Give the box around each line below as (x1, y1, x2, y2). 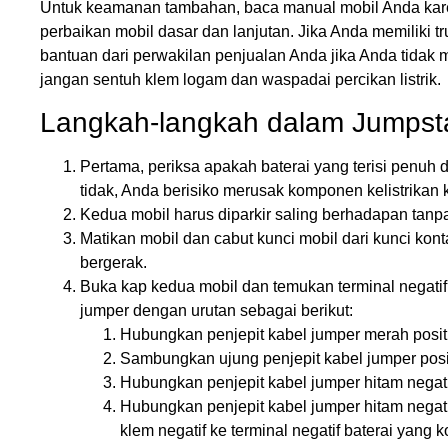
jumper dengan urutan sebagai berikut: (80, 302, 353, 320)
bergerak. (80, 254, 147, 272)
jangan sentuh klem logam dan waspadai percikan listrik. (40, 70, 441, 88)
